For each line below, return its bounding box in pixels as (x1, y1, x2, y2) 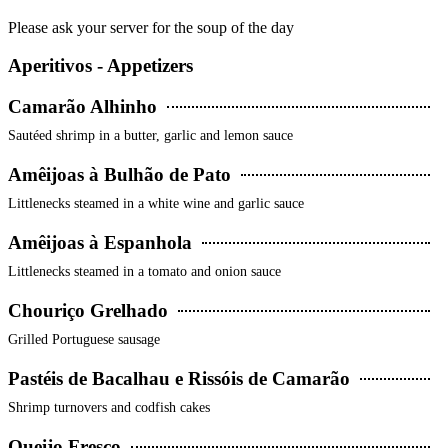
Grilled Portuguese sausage (8, 332, 160, 348)
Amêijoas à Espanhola (8, 232, 192, 254)
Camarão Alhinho (8, 96, 157, 118)
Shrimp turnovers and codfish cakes (8, 400, 210, 416)
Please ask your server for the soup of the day (8, 18, 294, 36)
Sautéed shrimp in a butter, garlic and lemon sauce (8, 128, 293, 144)
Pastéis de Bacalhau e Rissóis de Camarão (8, 368, 350, 390)
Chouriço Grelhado (8, 300, 168, 322)
